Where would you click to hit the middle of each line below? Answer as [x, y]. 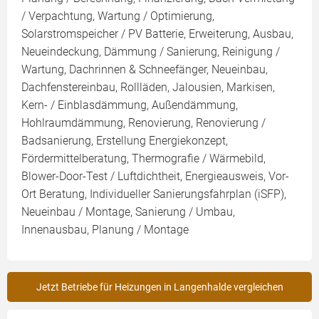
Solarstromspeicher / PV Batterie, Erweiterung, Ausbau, [157, 34]
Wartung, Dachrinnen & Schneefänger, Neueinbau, [145, 69]
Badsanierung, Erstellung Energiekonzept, [125, 141]
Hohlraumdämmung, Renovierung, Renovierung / [143, 123]
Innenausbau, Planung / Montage [105, 230]
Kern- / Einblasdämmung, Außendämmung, [130, 105]
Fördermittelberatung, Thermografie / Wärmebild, [143, 158]
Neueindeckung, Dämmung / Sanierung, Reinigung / [151, 52]
